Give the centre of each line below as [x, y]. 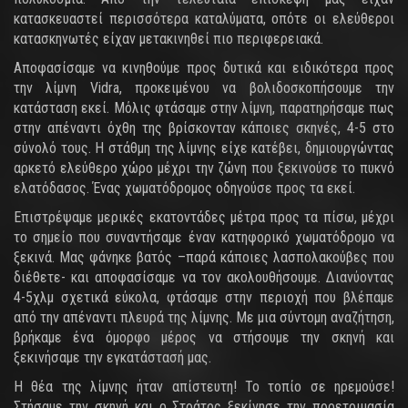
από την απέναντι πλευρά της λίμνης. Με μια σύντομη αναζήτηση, [204, 317]
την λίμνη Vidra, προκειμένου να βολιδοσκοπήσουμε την [204, 88]
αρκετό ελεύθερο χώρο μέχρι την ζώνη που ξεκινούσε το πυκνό [204, 168]
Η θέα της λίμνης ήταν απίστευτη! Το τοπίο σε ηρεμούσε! [204, 387]
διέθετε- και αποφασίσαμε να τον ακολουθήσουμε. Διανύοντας [204, 277]
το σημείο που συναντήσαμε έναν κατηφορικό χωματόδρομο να [204, 237]
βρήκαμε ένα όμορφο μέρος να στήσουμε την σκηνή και [204, 337]
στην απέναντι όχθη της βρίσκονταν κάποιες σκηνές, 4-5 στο [204, 128]
